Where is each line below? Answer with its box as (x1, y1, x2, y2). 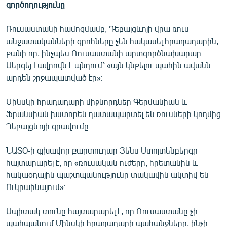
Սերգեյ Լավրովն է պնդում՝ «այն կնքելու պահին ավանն (6, 60, 211, 70)
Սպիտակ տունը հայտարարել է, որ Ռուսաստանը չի (6, 206, 198, 216)
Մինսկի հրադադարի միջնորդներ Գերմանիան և (6, 96, 187, 106)
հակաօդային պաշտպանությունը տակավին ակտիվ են (6, 169, 209, 179)
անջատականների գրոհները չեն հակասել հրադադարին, (6, 35, 218, 46)
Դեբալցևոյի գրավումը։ (6, 121, 91, 131)
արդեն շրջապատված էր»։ (6, 72, 103, 82)
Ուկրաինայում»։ (6, 181, 66, 192)
